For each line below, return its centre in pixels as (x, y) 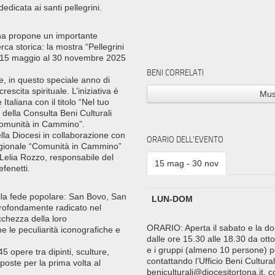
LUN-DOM (172, 199)
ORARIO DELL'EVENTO (185, 139)
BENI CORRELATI (175, 73)
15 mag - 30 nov (186, 163)
